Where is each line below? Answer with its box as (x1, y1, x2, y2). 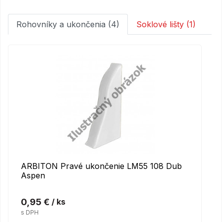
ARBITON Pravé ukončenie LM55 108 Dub (21, 161, 182, 171)
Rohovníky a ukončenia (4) (16, 19, 119, 29)
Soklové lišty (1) (136, 19, 196, 29)
